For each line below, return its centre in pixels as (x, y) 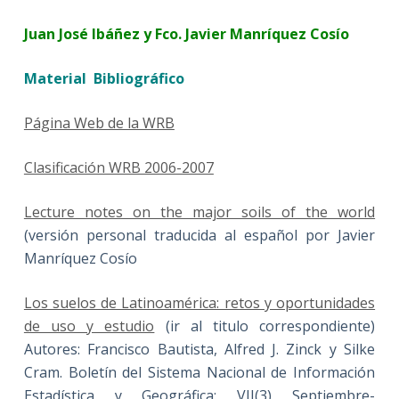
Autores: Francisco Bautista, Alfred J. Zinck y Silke (199, 350)
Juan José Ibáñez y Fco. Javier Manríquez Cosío (186, 34)
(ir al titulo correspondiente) (265, 326)
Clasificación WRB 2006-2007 (118, 168)
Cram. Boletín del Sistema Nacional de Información (199, 373)
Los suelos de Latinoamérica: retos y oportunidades (199, 303)
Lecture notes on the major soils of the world (199, 212)
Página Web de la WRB (99, 123)
